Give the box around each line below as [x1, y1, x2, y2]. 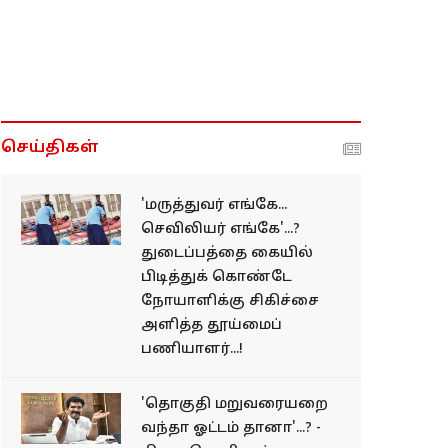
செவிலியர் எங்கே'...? [141, 221, 300, 238]
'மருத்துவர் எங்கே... [141, 197, 287, 214]
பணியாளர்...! [141, 341, 243, 358]
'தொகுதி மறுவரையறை [141, 396, 328, 413]
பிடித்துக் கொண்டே [141, 269, 292, 286]
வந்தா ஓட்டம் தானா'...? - [141, 420, 321, 437]
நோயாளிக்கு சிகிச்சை [141, 293, 319, 310]
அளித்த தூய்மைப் [141, 317, 282, 334]
